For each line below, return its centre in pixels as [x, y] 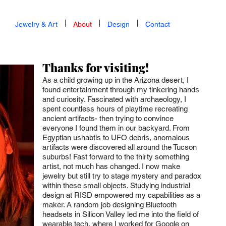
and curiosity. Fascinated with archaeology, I [114, 99]
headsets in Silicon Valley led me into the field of [121, 214]
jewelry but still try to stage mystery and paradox [122, 176]
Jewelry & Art [36, 24]
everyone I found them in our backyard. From [116, 128]
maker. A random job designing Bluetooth [109, 205]
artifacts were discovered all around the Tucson [120, 147]
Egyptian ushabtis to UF [82, 137]
